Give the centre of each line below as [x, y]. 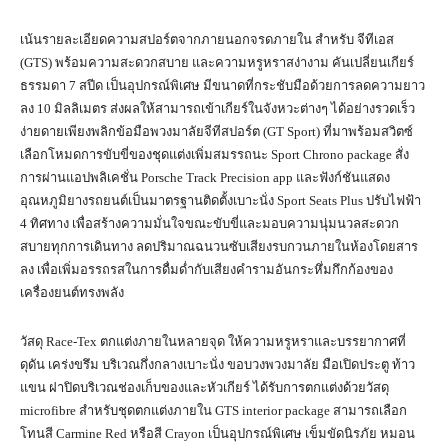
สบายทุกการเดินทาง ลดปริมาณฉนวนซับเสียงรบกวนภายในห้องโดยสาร [219, 247]
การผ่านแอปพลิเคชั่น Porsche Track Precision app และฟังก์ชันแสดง [205, 178]
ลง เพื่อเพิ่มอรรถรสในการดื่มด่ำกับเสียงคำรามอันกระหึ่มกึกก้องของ [206, 270]
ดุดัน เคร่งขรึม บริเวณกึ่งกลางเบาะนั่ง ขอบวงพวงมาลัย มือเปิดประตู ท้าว [217, 365]
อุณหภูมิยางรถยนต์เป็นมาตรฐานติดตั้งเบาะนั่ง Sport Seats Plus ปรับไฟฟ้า [220, 201]
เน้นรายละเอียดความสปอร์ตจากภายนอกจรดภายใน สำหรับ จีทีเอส [207, 40]
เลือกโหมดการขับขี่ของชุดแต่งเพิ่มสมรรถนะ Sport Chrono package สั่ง [214, 155]
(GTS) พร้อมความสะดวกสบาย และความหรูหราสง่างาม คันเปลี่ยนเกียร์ [217, 63]
